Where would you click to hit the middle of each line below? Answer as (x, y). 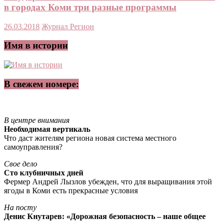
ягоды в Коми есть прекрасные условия (71, 190)
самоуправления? (33, 147)
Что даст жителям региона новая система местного (90, 138)
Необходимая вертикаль (47, 129)
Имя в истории (36, 46)
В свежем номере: (41, 84)
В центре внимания (37, 120)
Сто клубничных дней (44, 172)
